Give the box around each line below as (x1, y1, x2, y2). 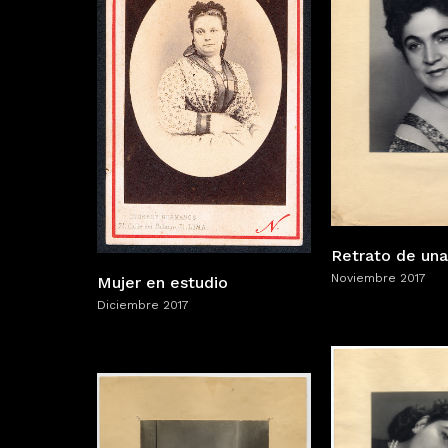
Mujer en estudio (97, 272, 228, 292)
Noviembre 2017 (331, 270, 426, 285)
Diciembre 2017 (97, 297, 189, 312)
